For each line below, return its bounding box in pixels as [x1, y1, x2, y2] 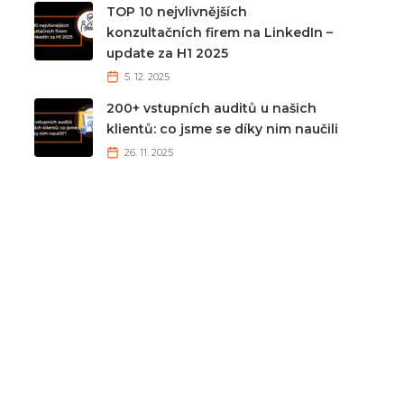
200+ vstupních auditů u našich [106, 100, 317, 117]
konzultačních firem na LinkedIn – [106, 24, 333, 41]
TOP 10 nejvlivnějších [106, 4, 247, 21]
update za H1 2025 [106, 45, 228, 62]
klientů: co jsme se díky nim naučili [106, 121, 338, 138]
